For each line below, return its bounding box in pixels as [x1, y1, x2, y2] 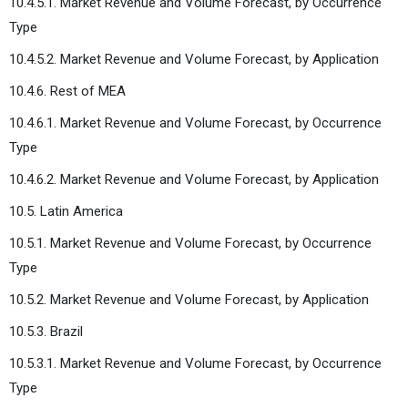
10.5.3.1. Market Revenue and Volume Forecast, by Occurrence [9, 354, 382, 372]
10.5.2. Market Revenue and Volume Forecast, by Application [9, 291, 369, 308]
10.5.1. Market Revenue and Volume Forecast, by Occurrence [9, 234, 372, 251]
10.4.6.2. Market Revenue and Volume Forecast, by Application [9, 170, 379, 188]
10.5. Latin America [9, 202, 123, 219]
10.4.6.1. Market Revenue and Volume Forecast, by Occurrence [9, 114, 382, 131]
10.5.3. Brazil [9, 322, 83, 340]
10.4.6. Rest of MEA [9, 82, 126, 99]
